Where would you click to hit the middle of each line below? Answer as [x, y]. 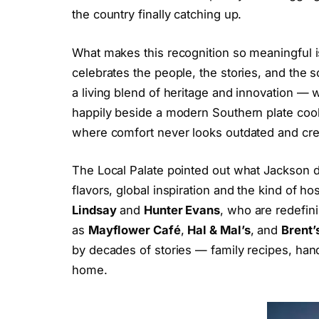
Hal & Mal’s [219, 230]
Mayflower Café [134, 230]
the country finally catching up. [157, 15]
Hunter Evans [182, 210]
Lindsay [94, 210]
